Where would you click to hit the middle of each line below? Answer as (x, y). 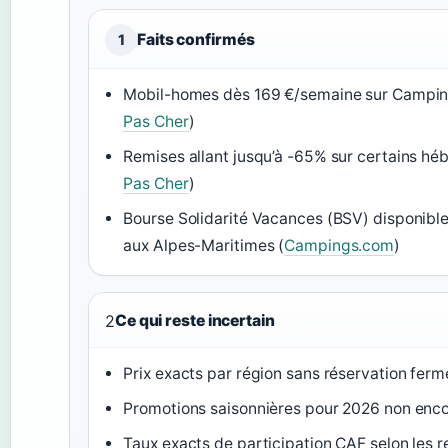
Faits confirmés (196, 40)
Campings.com (339, 246)
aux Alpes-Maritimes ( (204, 246)
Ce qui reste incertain (194, 321)
